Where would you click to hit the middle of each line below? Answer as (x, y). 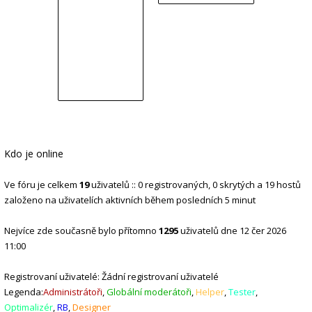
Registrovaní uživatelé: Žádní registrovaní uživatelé (111, 276)
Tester (242, 292)
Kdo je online (34, 154)
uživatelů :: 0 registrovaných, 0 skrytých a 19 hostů (195, 185)
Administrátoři (73, 292)
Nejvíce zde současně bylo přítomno (81, 231)
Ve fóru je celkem (42, 185)
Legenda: (24, 292)
